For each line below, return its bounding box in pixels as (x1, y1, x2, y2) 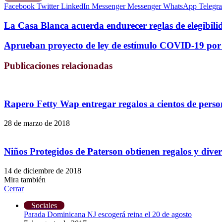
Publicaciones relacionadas (4, 60, 112, 71)
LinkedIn (61, 1, 90, 10)
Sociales (31, 201, 57, 210)
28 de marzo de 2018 (4, 119, 70, 128)
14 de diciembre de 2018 (4, 166, 81, 175)
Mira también (4, 175, 46, 184)
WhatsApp (163, 1, 197, 10)
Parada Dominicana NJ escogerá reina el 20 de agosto (24, 210, 192, 219)
